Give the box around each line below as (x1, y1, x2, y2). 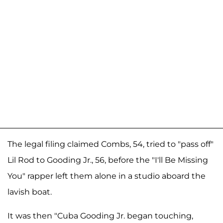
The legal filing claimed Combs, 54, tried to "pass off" (7, 139, 214, 149)
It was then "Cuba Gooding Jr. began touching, (7, 211, 193, 221)
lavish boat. (7, 187, 52, 197)
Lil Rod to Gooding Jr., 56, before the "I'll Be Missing (7, 155, 208, 165)
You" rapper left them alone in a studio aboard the (7, 171, 206, 181)
